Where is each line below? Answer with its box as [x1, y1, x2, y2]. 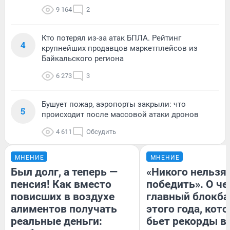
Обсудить [86, 127, 116, 136]
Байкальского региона [42, 53, 124, 63]
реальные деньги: [11, 215, 102, 227]
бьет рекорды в [146, 215, 226, 227]
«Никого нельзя [146, 165, 226, 178]
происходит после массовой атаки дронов [42, 109, 199, 119]
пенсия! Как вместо [11, 178, 111, 190]
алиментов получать [11, 202, 117, 215]
